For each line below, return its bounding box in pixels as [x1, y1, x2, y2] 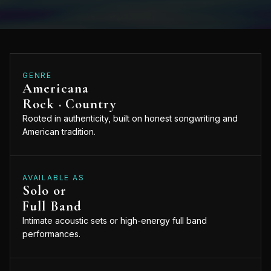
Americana [22, 80, 90, 97]
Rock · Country [22, 96, 117, 113]
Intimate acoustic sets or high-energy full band [22, 215, 207, 226]
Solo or [22, 182, 67, 199]
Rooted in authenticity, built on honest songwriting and [22, 113, 238, 124]
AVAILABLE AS [22, 173, 85, 183]
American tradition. [22, 126, 96, 137]
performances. [22, 229, 80, 240]
